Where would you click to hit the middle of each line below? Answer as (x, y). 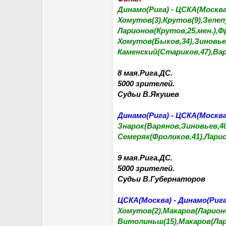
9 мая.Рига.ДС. (145, 158)
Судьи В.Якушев (148, 94)
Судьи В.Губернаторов (161, 179)
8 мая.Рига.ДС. (145, 73)
